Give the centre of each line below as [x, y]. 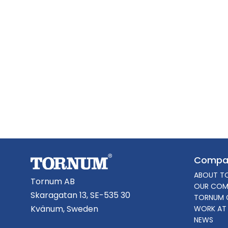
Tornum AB [53, 181]
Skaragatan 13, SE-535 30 [80, 195]
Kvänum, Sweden [64, 209]
